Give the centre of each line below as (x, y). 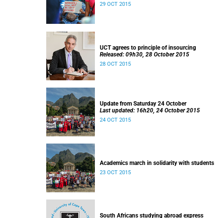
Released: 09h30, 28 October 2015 (145, 54)
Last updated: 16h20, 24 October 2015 (150, 110)
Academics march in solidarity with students (157, 163)
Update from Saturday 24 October (143, 104)
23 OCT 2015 (115, 173)
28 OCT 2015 (115, 64)
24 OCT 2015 (115, 120)
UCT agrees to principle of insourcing (148, 48)
